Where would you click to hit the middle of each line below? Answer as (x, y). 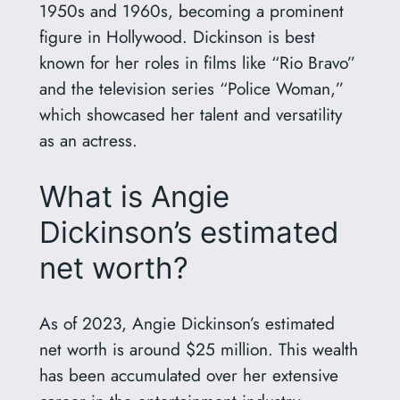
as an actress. (88, 141)
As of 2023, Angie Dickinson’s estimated (187, 323)
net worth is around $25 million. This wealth (198, 349)
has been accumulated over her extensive (188, 375)
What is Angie (134, 196)
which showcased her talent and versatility (190, 115)
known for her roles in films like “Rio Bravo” (197, 63)
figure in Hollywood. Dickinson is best (177, 37)
